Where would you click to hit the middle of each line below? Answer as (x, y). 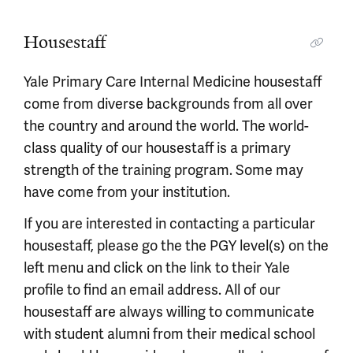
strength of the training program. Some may (163, 170)
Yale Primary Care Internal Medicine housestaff (173, 82)
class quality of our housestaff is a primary (157, 148)
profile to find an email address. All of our (152, 290)
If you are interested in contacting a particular (169, 224)
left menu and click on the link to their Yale (157, 268)
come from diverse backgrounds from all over (168, 104)
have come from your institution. (127, 192)
